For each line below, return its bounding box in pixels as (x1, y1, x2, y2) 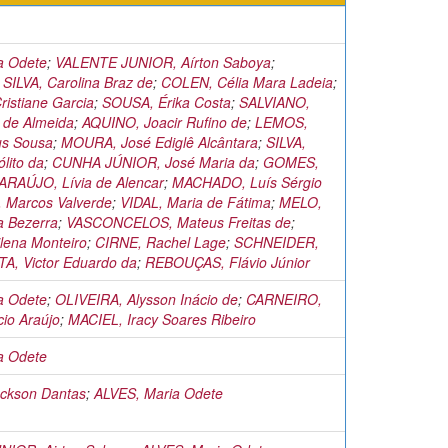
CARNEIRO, (246, 289, 322, 309)
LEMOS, (255, 112, 308, 132)
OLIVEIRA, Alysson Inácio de (55, 289, 238, 309)
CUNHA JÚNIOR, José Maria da (52, 152, 255, 172)
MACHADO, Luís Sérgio (172, 172, 322, 192)
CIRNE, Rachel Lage (95, 232, 226, 252)
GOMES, (263, 152, 319, 172)
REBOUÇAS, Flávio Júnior (145, 252, 310, 272)
